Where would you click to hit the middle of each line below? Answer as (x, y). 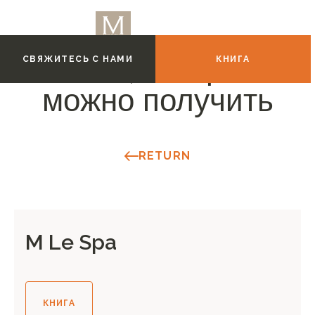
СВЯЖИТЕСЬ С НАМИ (78, 59)
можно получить (157, 103)
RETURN (165, 156)
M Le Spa (71, 242)
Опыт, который (157, 72)
